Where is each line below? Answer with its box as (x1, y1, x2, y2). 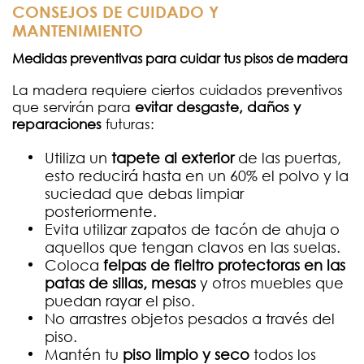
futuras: (102, 115, 154, 133)
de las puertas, (234, 149, 341, 167)
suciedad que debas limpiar (45, 184, 244, 203)
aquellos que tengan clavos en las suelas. (45, 238, 340, 257)
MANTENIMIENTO (12, 21, 143, 41)
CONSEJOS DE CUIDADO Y (12, 2, 219, 22)
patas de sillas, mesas (45, 274, 196, 292)
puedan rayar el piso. (45, 292, 195, 310)
